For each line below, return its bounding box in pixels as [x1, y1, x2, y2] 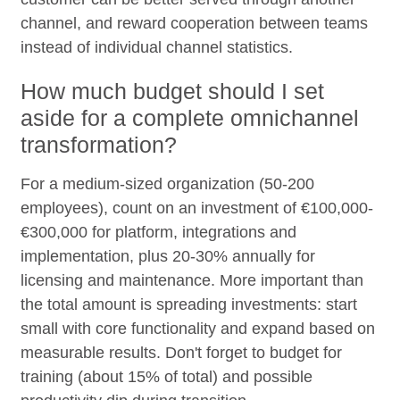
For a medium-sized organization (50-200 [21, 174, 315, 193]
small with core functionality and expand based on [21, 319, 376, 337]
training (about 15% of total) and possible [21, 367, 313, 386]
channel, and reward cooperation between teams [21, 13, 369, 32]
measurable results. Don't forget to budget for [21, 343, 343, 362]
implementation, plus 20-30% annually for [21, 246, 316, 265]
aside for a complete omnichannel [21, 104, 360, 130]
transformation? [21, 131, 178, 157]
